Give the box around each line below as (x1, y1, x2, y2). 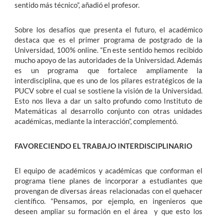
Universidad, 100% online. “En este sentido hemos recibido (15, 46, 202, 55)
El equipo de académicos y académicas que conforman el (15, 166, 202, 175)
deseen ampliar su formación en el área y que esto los (15, 207, 202, 216)
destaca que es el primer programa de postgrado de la (15, 35, 202, 45)
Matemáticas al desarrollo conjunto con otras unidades (15, 107, 202, 116)
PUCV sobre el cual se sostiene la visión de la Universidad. (15, 86, 202, 95)
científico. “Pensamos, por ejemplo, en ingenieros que (15, 197, 202, 206)
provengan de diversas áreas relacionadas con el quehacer (15, 186, 202, 196)
